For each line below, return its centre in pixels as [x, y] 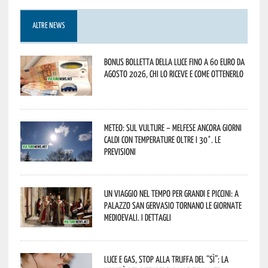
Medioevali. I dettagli [137, 217]
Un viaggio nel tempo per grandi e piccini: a [171, 193]
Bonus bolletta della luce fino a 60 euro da [174, 61]
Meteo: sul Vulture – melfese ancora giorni [173, 127]
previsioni [120, 151]
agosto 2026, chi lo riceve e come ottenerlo [173, 73]
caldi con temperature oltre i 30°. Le [162, 139]
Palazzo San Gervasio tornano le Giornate [173, 205]
